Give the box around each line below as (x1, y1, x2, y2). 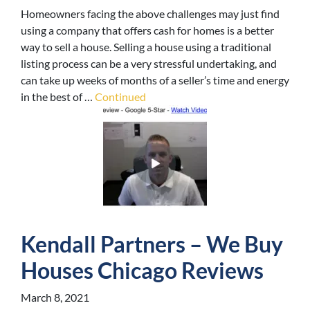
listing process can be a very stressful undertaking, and (21, 57, 277, 71)
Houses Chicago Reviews (21, 257, 264, 284)
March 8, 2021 (21, 291, 89, 304)
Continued (95, 90, 146, 104)
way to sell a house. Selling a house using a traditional (21, 40, 271, 54)
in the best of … (21, 90, 95, 104)
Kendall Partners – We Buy (21, 230, 283, 258)
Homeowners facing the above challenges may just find (21, 7, 280, 21)
